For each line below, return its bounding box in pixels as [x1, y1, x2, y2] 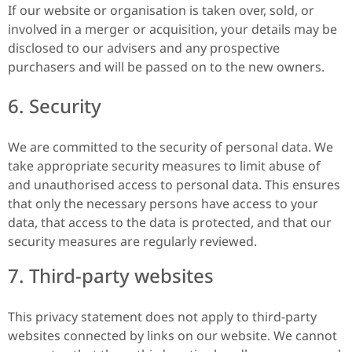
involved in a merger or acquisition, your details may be [8, 20, 337, 38]
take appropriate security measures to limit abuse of [8, 157, 321, 175]
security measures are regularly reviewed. [8, 233, 257, 251]
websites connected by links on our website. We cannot [8, 327, 337, 345]
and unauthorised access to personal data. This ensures [8, 176, 340, 194]
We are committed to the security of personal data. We [8, 138, 333, 156]
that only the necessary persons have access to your [8, 195, 318, 213]
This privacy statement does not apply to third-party [8, 308, 317, 326]
